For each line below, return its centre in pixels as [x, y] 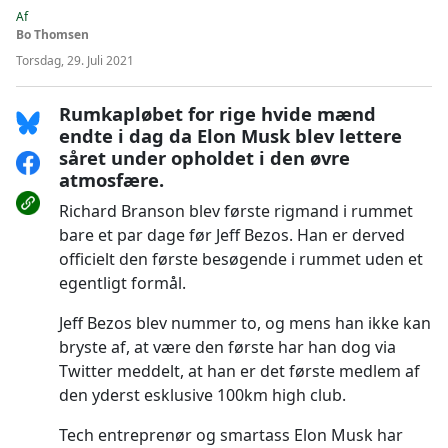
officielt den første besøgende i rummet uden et [240, 259]
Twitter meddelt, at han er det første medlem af [239, 371]
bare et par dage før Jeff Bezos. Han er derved [231, 235]
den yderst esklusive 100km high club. [202, 395]
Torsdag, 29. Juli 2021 [75, 60]
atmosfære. [111, 179]
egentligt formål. [122, 283]
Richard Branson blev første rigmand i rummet [235, 211]
